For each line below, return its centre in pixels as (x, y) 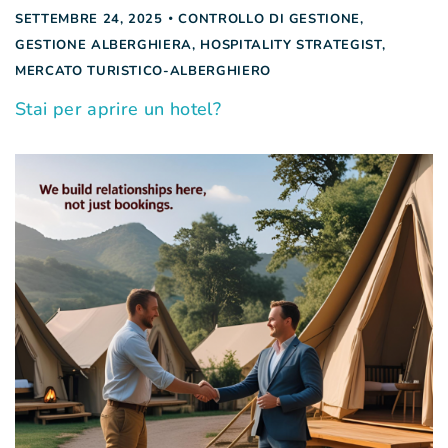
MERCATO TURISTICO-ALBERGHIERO (143, 71)
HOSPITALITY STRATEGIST (291, 45)
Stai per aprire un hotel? (118, 109)
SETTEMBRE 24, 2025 (89, 19)
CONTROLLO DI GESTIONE (269, 19)
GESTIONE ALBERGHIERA (103, 45)
